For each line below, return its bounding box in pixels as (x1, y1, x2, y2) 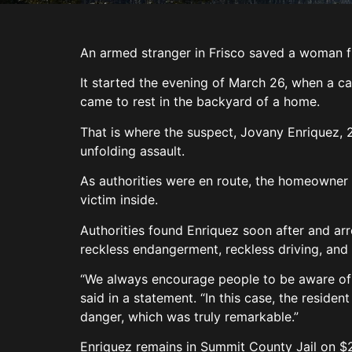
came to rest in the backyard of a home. (80, 93, 324, 110)
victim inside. (80, 192, 170, 208)
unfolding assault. (80, 142, 189, 159)
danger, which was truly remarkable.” (80, 308, 302, 324)
